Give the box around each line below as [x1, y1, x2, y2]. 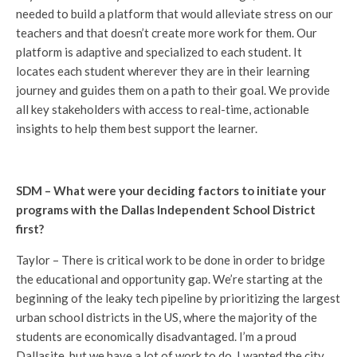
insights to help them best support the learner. [16, 120, 257, 135]
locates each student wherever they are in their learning [16, 63, 310, 78]
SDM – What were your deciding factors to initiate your [16, 182, 326, 198]
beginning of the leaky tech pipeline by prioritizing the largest [16, 290, 340, 305]
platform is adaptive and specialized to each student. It [16, 44, 302, 59]
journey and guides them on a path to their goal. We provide [16, 82, 330, 97]
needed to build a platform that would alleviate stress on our [16, 6, 333, 21]
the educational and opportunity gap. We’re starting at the [16, 271, 323, 286]
